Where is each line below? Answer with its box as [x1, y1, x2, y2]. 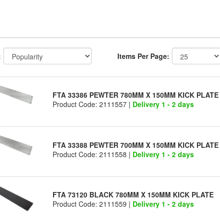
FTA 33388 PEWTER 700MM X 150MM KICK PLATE [53, 139, 219, 150]
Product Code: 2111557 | [53, 99, 133, 110]
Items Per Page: [117, 51, 169, 61]
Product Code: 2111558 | [53, 149, 133, 159]
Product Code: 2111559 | [53, 199, 133, 209]
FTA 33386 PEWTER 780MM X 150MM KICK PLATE [53, 90, 219, 100]
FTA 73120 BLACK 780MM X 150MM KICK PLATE [53, 190, 214, 200]
